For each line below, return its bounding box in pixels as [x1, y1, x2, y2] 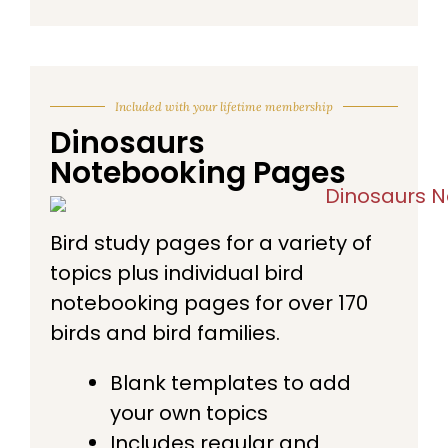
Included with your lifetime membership [115, 98, 333, 114]
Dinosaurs [50, 121, 205, 164]
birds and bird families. [50, 318, 280, 347]
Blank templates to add [110, 368, 351, 397]
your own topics [110, 398, 268, 427]
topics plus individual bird [50, 258, 304, 287]
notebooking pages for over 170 [50, 288, 368, 317]
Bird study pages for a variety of [50, 228, 372, 257]
